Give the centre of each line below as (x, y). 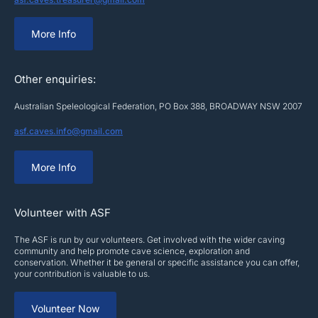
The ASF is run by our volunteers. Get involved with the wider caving (149, 240)
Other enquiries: (55, 79)
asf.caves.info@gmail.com (68, 131)
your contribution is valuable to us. (82, 274)
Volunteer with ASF (62, 213)
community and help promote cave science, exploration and (132, 251)
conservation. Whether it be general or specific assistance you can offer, (157, 263)
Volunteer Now (65, 309)
